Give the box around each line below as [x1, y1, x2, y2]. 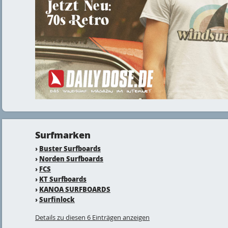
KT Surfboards [39, 174, 87, 184]
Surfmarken [35, 128, 91, 141]
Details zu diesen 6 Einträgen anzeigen [35, 212, 150, 222]
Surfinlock [39, 194, 75, 204]
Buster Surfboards [39, 143, 101, 153]
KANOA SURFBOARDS [39, 184, 110, 194]
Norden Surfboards [39, 153, 103, 163]
